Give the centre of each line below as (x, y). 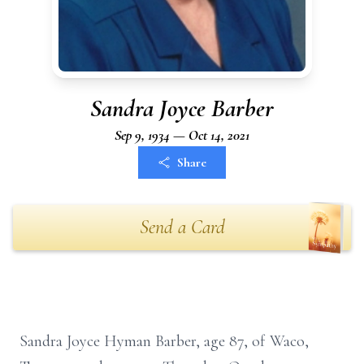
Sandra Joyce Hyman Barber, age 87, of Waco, (164, 341)
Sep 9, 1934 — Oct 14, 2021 (182, 135)
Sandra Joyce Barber (182, 108)
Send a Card (182, 227)
